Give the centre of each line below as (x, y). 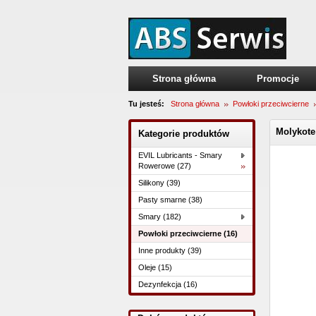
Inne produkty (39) (170, 250)
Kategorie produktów (184, 134)
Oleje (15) (155, 267)
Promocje (278, 79)
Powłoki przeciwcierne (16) (188, 233)
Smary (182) (160, 217)
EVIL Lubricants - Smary (180, 155)
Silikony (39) (159, 183)
